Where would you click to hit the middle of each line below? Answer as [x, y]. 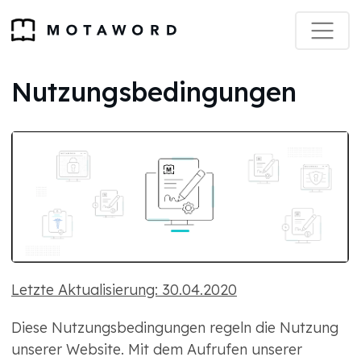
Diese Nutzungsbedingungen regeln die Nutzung [175, 328]
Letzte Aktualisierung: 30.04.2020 [124, 290]
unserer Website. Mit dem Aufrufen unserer [157, 350]
